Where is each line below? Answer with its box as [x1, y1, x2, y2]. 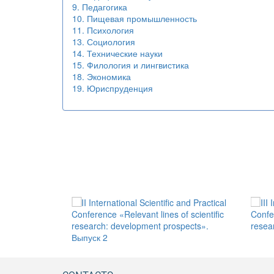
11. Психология [72, 24, 134, 36]
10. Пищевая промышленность [72, 12, 197, 24]
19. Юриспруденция [72, 82, 153, 94]
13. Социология [72, 35, 135, 48]
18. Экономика [72, 70, 131, 83]
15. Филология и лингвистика [72, 59, 189, 71]
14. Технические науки [72, 47, 163, 59]
